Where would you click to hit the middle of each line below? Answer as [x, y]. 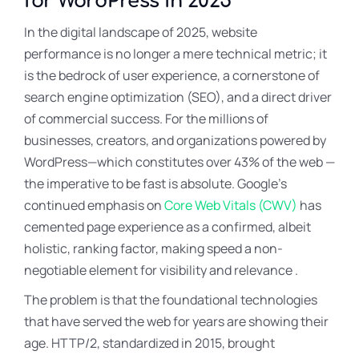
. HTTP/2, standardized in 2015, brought [160, 343]
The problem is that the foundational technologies [171, 300]
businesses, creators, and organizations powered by [175, 140]
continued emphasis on [94, 205]
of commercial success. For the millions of [146, 119]
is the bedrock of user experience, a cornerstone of [172, 75]
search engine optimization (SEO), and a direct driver [178, 97]
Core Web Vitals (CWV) [231, 205]
